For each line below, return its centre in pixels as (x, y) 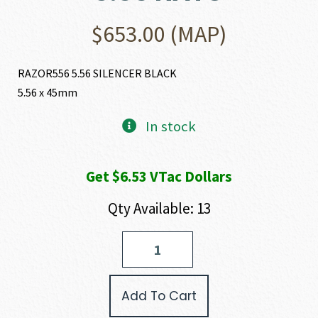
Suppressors (45, 253)
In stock (170, 126)
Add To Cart (159, 296)
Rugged (34, 238)
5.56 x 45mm (48, 92)
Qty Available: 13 (159, 208)
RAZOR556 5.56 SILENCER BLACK (98, 73)
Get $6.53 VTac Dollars (159, 176)
